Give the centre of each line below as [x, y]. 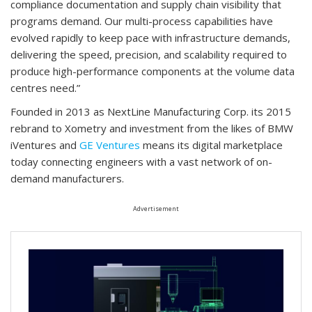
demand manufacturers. [67, 178]
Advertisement [156, 208]
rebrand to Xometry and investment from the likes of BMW [152, 128]
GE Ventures [110, 145]
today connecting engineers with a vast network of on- [141, 161]
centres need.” [45, 87]
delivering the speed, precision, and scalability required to [149, 54]
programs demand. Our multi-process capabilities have [142, 21]
